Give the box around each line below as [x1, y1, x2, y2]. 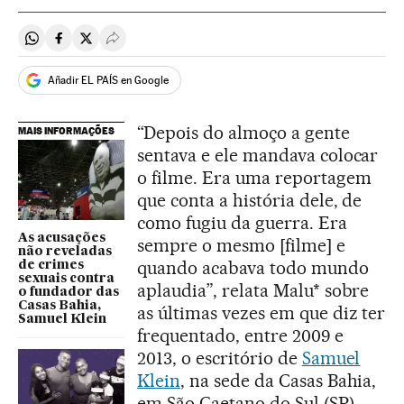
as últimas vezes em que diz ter [137, 302, 386, 324]
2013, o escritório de [137, 347, 302, 369]
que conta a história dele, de [137, 189, 363, 211]
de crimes [18, 258, 84, 271]
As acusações [18, 231, 106, 244]
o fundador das [18, 285, 119, 298]
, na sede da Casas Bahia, [179, 370, 377, 391]
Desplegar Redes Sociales [112, 36, 272, 54]
